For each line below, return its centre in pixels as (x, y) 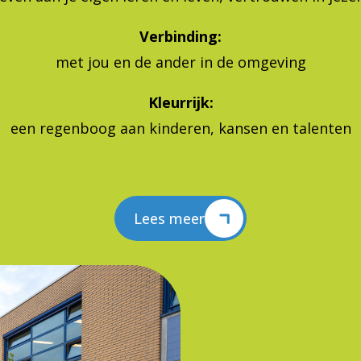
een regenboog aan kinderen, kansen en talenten (180, 128)
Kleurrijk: (180, 102)
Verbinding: (180, 36)
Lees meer (169, 218)
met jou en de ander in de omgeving (180, 62)
